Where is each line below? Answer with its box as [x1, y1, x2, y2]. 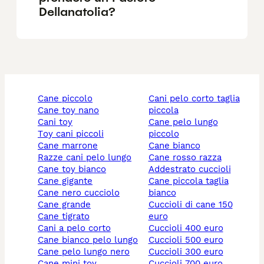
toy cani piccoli [43, 128, 104, 140]
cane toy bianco [44, 164, 106, 175]
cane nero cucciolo [44, 187, 120, 199]
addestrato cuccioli [154, 164, 231, 175]
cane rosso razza [154, 152, 222, 163]
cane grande [44, 199, 91, 210]
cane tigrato [44, 211, 90, 222]
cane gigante [44, 176, 93, 187]
